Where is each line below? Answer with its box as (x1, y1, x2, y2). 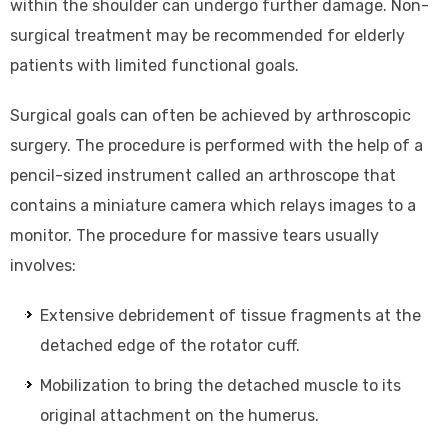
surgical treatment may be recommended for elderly (10, 25, 405, 45)
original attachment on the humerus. (40, 405, 319, 425)
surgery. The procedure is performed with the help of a (10, 135, 423, 155)
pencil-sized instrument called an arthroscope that (10, 165, 396, 185)
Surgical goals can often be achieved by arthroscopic (10, 105, 411, 125)
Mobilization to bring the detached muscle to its (40, 375, 401, 395)
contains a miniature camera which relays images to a (10, 195, 416, 215)
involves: (10, 255, 76, 275)
